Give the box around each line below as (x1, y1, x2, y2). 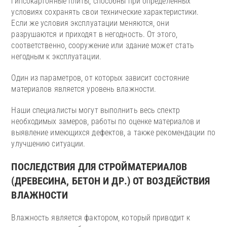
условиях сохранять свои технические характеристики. (11, 7, 199, 17)
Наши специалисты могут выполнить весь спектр (11, 105, 180, 116)
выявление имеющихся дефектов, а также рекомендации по (11, 128, 215, 138)
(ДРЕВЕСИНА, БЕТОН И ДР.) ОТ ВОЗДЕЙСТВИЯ (11, 175, 210, 187)
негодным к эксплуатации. (11, 52, 103, 62)
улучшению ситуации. (11, 139, 88, 149)
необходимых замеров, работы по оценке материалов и (11, 117, 201, 127)
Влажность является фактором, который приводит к (11, 213, 191, 223)
